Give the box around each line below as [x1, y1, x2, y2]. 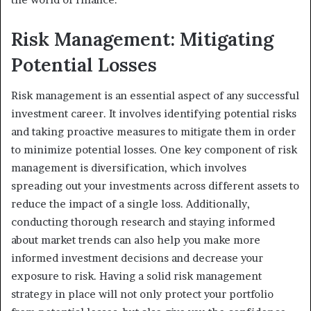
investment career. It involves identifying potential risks [11, 107, 296, 121]
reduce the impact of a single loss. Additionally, [11, 197, 250, 211]
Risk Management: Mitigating [11, 26, 274, 51]
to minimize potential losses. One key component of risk [11, 143, 297, 157]
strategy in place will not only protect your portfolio [11, 287, 274, 301]
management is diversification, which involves [11, 161, 246, 175]
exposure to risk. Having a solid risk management [11, 269, 262, 283]
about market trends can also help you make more [11, 233, 260, 247]
